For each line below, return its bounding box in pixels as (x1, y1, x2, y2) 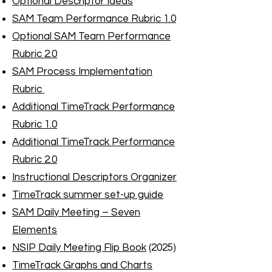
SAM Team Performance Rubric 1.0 (12, 13, 176, 24)
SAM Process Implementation (12, 66, 152, 77)
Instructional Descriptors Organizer (12, 172, 177, 183)
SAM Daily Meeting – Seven (12, 207, 140, 218)
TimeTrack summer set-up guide (12, 189, 163, 200)
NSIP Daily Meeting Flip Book (12, 242, 146, 253)
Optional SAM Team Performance (12, 31, 171, 42)
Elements (12, 225, 57, 236)
